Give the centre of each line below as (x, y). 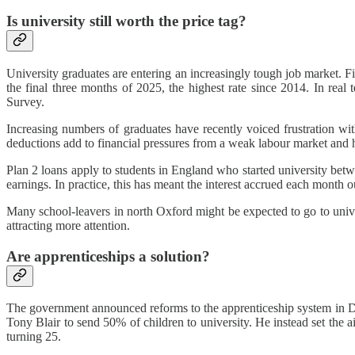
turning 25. (34, 337)
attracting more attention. (68, 225)
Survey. (25, 101)
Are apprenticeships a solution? (108, 256)
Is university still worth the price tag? (126, 21)
